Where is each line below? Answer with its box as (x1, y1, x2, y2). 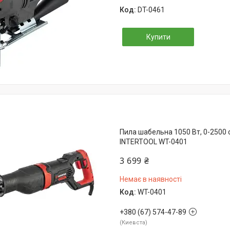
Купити (146, 32, 170, 41)
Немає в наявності (120, 175, 182, 183)
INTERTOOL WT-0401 (120, 138, 187, 146)
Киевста (122, 219, 145, 226)
